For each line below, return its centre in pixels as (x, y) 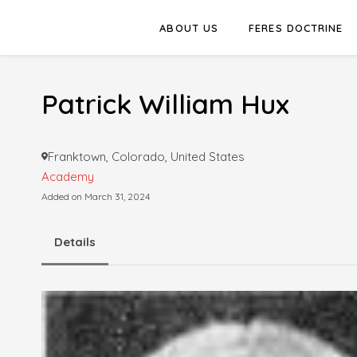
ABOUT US (189, 27)
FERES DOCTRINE (296, 27)
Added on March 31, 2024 (96, 196)
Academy (68, 176)
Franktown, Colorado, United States (146, 156)
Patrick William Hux (165, 104)
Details (75, 241)
